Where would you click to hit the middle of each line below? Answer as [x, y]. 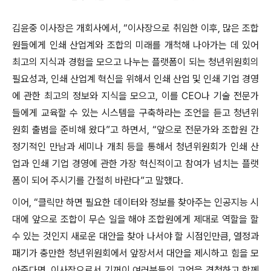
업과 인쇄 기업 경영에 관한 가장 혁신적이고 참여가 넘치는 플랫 [135, 164]
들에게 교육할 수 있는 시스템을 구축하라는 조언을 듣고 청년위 [135, 113]
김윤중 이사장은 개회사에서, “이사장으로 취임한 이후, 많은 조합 [135, 28]
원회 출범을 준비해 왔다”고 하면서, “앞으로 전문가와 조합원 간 [135, 130]
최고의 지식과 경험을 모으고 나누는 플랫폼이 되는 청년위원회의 [135, 62]
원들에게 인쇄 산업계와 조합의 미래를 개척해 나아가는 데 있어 [135, 45]
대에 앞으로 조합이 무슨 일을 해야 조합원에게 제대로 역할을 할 [135, 219]
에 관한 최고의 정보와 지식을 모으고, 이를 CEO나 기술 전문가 [135, 96]
